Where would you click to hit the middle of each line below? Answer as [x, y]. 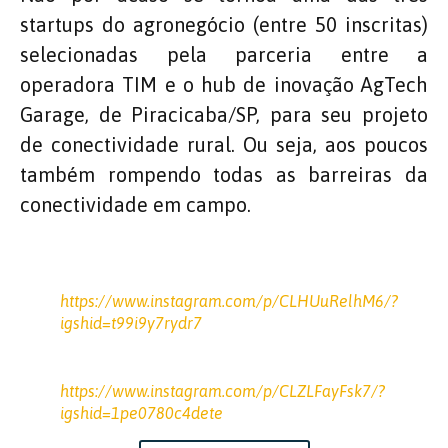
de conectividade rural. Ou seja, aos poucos [224, 144]
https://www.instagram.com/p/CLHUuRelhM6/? [229, 300]
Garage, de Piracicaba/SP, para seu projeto [224, 114]
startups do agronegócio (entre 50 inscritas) [224, 24]
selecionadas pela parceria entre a [224, 54]
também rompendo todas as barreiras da [224, 174]
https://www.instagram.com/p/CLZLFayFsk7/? [222, 390]
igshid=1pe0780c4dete [141, 412]
